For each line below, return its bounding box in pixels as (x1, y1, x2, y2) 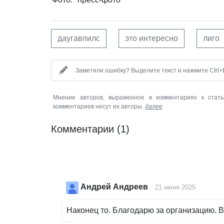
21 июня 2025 (155, 183, 195, 191)
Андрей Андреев (80, 182, 148, 191)
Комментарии (51, 123, 117, 135)
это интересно (125, 34, 178, 43)
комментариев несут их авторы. (53, 103, 145, 110)
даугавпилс (57, 34, 100, 43)
